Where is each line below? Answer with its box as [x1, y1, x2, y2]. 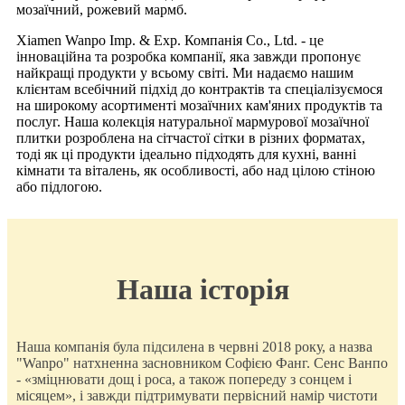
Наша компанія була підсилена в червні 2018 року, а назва [16, 338, 372, 354]
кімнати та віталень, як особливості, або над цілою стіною [16, 162, 375, 178]
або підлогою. [16, 178, 102, 194]
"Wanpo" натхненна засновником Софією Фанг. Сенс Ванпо [16, 354, 388, 371]
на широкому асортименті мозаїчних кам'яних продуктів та [16, 97, 382, 113]
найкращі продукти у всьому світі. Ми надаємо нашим [16, 64, 353, 80]
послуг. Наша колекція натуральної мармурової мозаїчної [16, 113, 369, 129]
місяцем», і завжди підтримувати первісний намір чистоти [16, 387, 378, 403]
